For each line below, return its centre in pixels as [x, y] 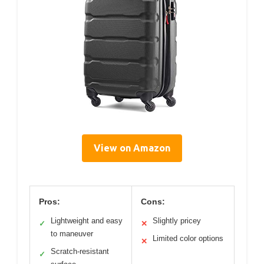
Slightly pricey [177, 221]
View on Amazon [132, 148]
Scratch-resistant [80, 252]
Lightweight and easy [87, 221]
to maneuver [72, 234]
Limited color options [188, 239]
